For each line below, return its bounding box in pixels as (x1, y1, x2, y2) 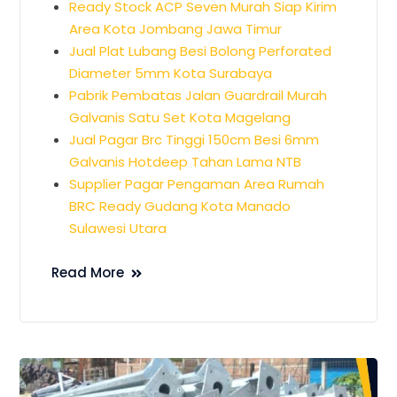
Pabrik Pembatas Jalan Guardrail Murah (69, 85, 328, 105)
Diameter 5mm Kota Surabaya (69, 63, 273, 82)
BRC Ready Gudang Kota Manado (69, 196, 292, 215)
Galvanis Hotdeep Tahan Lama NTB (69, 152, 302, 171)
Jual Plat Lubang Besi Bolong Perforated (69, 41, 332, 60)
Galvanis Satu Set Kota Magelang (69, 107, 292, 127)
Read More (51, 262, 125, 282)
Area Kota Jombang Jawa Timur (69, 19, 283, 38)
